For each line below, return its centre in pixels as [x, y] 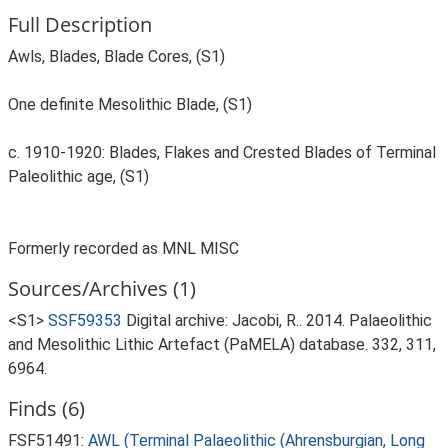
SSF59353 [85, 320]
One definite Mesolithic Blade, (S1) [130, 104]
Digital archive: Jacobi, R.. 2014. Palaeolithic [279, 320]
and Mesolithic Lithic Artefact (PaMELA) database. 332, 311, [222, 344]
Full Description [80, 24]
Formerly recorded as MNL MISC [123, 248]
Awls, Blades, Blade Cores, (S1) [116, 56]
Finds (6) [46, 408]
